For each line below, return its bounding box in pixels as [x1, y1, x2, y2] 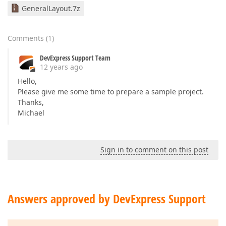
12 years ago [40, 62, 83, 72]
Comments [8, 33, 44, 43]
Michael [18, 108, 44, 118]
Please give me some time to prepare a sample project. [18, 87, 204, 96]
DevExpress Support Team [40, 53, 110, 63]
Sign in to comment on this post [100, 145, 208, 154]
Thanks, [18, 97, 44, 107]
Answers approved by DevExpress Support [8, 190, 206, 207]
